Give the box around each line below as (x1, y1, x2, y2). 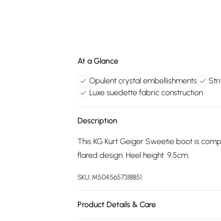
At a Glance (77, 56, 118, 66)
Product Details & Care (77, 200, 156, 209)
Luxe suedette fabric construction (89, 88, 203, 97)
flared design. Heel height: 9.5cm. (77, 150, 189, 160)
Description (77, 116, 117, 125)
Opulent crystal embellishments (89, 76, 197, 85)
